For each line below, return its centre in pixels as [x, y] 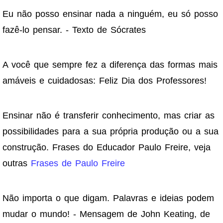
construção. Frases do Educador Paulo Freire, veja [107, 148]
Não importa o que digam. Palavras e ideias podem [108, 198]
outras [17, 164]
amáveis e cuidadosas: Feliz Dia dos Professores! [105, 81]
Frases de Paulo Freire [78, 164]
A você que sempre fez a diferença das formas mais [110, 65]
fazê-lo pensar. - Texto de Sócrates [74, 30]
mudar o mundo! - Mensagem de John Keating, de [106, 214]
